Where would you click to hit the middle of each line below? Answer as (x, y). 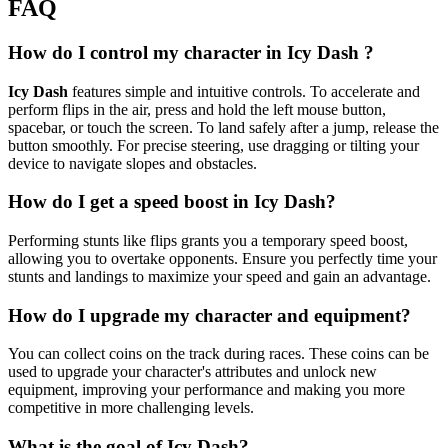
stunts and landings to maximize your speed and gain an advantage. (219, 276)
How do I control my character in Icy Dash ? (191, 52)
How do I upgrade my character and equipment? (209, 315)
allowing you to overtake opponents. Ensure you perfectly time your (222, 258)
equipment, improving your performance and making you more (206, 390)
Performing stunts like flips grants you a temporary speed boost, (208, 240)
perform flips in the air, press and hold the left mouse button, (197, 109)
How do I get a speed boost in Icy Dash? (172, 202)
